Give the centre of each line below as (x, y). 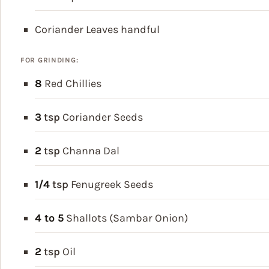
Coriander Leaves (78, 29)
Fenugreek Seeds (112, 184)
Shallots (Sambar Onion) (127, 218)
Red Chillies (73, 83)
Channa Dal (91, 150)
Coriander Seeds (103, 117)
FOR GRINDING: (50, 60)
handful (140, 29)
